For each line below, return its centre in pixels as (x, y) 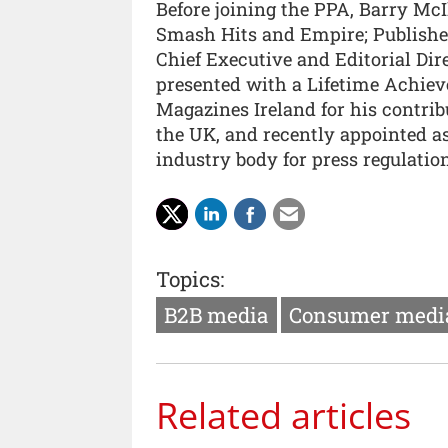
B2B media (216, 315)
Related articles (283, 414)
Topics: (190, 279)
